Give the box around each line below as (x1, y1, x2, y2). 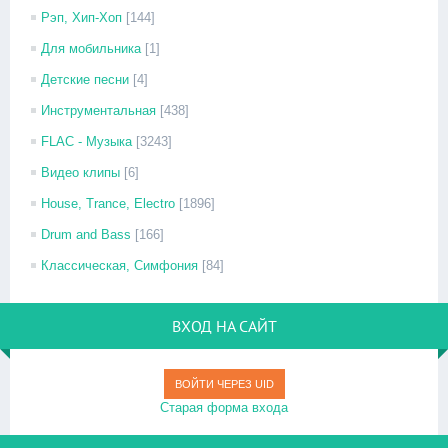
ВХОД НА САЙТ (171, 316, 277, 336)
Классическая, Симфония (41, 258, 198, 273)
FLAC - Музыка (41, 134, 132, 149)
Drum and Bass (41, 227, 131, 242)
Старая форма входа (160, 400, 288, 415)
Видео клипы (41, 165, 120, 180)
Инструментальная (41, 103, 156, 118)
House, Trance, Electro (41, 196, 175, 211)
